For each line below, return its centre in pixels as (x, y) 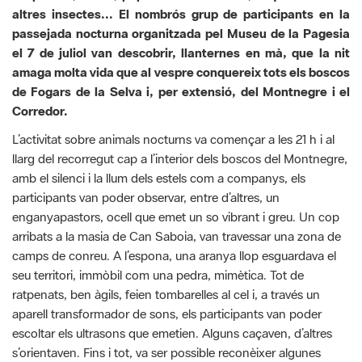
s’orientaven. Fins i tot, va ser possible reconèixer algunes (166, 294)
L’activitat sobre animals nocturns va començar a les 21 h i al (173, 80)
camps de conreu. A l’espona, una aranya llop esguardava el (174, 197)
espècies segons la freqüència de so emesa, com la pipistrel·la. (180, 313)
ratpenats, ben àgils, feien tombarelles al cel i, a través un (166, 236)
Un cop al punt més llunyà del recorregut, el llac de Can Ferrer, (181, 345)
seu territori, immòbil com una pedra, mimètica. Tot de (158, 216)
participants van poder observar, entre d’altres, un (146, 139)
